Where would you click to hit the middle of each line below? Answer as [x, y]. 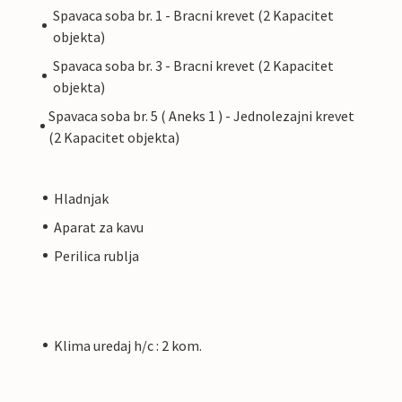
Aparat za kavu [99, 227]
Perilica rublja [96, 255]
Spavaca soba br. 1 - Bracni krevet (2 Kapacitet [193, 15]
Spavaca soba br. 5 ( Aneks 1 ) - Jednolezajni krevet [202, 115]
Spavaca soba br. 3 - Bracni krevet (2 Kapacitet [193, 65]
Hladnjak [81, 198]
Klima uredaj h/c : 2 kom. [128, 345]
